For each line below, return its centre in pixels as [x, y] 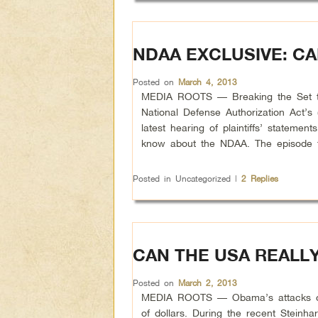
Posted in [152, 179]
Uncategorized [203, 179]
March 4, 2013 [208, 82]
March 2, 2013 [208, 283]
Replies [262, 179]
